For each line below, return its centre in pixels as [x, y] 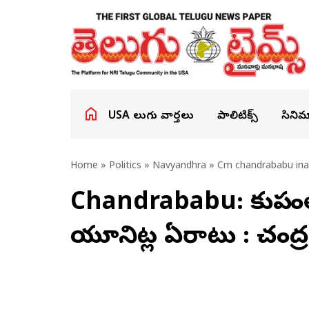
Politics [125, 167]
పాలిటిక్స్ [238, 117]
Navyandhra [179, 167]
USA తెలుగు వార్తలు [151, 117]
